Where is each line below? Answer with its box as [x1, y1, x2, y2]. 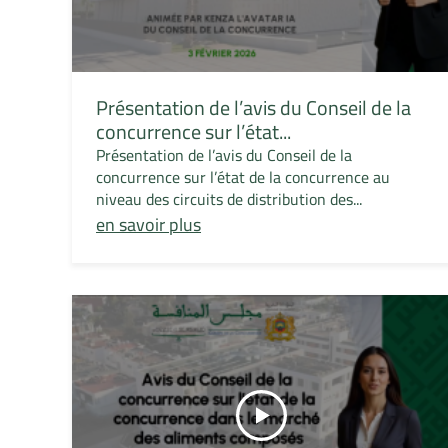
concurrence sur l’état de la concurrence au [96, 162, 391, 193]
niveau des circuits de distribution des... [96, 184, 363, 215]
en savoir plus [96, 208, 202, 242]
